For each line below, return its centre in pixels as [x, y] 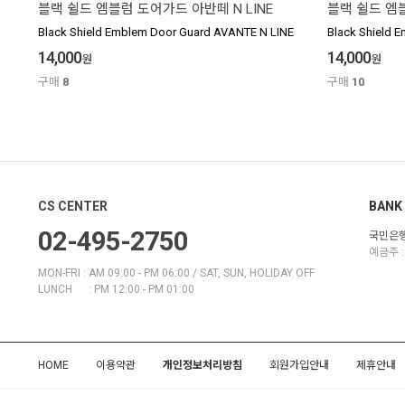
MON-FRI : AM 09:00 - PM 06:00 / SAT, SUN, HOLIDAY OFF [176, 273]
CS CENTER [73, 207]
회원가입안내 [299, 366]
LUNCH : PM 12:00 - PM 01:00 [116, 290]
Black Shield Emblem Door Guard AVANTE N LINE [166, 33]
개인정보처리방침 [202, 366]
